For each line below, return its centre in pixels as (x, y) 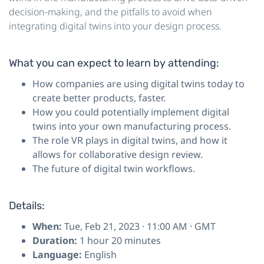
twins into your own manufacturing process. (132, 126)
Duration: (56, 240)
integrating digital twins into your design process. (115, 26)
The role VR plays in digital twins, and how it (130, 140)
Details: (27, 205)
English (100, 254)
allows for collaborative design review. (118, 154)
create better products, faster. (99, 98)
